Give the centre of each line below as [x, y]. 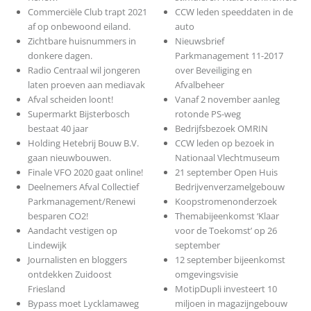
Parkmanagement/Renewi [81, 202]
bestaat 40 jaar [58, 129]
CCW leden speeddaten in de [234, 12]
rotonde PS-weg [208, 114]
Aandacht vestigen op [72, 231]
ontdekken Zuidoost [69, 275]
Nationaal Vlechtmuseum [228, 158]
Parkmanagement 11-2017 [229, 56]
